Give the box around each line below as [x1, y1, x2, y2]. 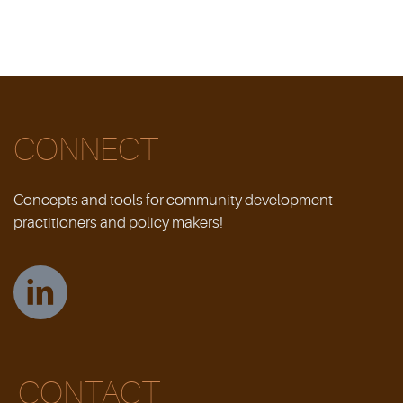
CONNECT [13, 130, 158, 168]
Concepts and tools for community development [13, 191, 333, 209]
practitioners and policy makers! [13, 213, 223, 231]
